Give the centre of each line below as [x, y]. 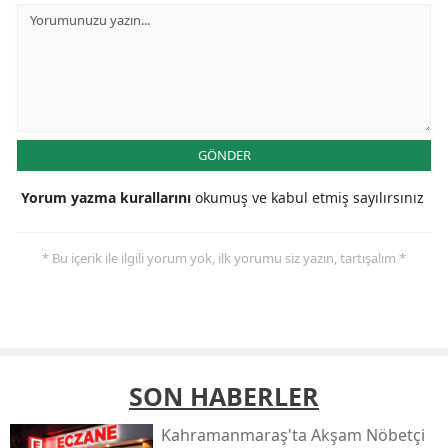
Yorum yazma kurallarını [108, 197]
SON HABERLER [224, 395]
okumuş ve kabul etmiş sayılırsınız [309, 197]
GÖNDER [224, 154]
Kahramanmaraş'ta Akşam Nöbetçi [292, 434]
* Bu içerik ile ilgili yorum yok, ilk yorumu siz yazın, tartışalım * [224, 257]
